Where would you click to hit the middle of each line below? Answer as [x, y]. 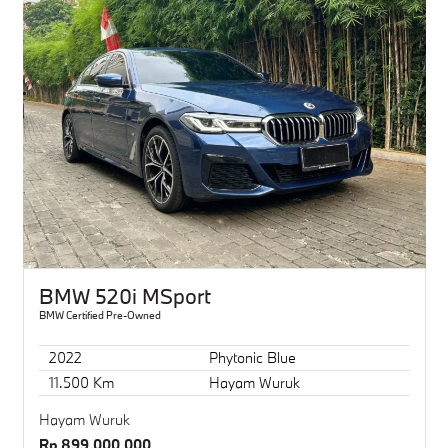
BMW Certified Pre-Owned [99, 315]
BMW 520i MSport [124, 296]
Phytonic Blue [252, 357]
